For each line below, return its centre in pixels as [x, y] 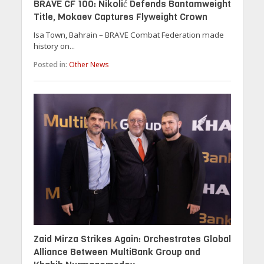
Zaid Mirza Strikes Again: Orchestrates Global [132, 239]
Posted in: [50, 64]
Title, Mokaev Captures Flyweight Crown [120, 17]
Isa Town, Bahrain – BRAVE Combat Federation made [128, 35]
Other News [88, 64]
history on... [54, 46]
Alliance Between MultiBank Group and [117, 252]
